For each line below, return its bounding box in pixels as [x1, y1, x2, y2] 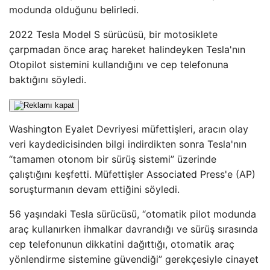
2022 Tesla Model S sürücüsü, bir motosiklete [9, 28, 218, 40]
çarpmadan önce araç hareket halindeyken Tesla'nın [9, 43, 245, 55]
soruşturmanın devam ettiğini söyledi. [9, 183, 180, 195]
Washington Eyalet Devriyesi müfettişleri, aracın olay [9, 123, 248, 135]
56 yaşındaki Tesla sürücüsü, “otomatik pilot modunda [9, 208, 256, 220]
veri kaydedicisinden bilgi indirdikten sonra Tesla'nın [9, 138, 246, 150]
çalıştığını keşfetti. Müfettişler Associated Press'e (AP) [9, 168, 256, 180]
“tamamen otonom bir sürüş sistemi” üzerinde [9, 153, 216, 165]
